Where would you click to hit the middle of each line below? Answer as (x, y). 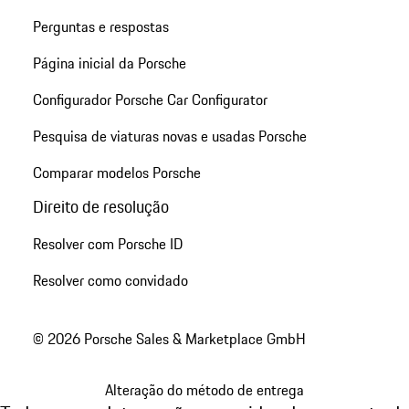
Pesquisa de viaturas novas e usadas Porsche (169, 136)
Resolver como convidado (110, 280)
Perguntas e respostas (100, 26)
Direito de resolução (100, 206)
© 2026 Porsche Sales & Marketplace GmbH (169, 339)
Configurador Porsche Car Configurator (150, 99)
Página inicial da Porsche (109, 63)
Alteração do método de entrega (204, 390)
